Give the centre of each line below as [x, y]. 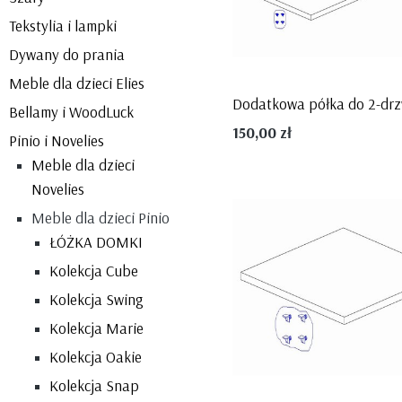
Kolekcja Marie [96, 328]
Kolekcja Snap [94, 385]
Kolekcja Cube [94, 270]
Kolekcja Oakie [96, 356]
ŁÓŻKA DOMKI [96, 241]
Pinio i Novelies [57, 140]
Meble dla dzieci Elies [77, 83]
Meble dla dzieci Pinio [100, 217]
